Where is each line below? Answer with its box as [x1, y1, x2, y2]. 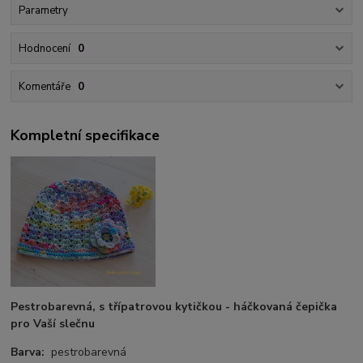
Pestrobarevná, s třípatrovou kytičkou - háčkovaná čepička [11, 299, 338, 315]
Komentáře [18, 79, 70, 95]
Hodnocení [18, 41, 70, 56]
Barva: [11, 344, 45, 361]
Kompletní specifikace [11, 126, 160, 146]
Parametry [18, 2, 68, 18]
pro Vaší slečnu [11, 316, 96, 332]
